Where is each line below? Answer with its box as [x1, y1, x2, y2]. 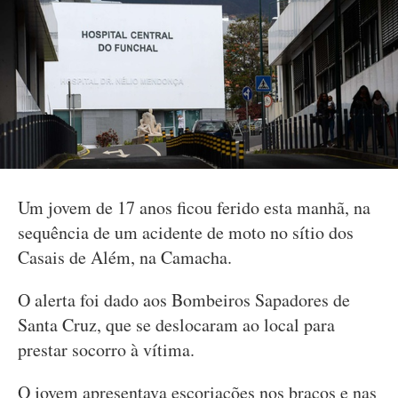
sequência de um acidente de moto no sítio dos [18, 220, 354, 244]
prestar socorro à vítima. [18, 338, 195, 362]
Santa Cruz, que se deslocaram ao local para [18, 313, 335, 337]
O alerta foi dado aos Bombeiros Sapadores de [18, 288, 350, 312]
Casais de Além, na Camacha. [18, 245, 232, 269]
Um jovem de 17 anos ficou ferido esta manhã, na [18, 195, 370, 219]
